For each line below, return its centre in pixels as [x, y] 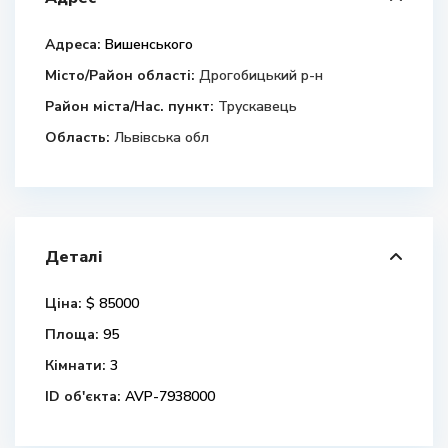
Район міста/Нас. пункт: [129, 106]
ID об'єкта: [83, 396]
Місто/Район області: [120, 75]
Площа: [72, 334]
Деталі [73, 257]
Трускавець [257, 106]
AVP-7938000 [168, 396]
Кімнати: [75, 365]
